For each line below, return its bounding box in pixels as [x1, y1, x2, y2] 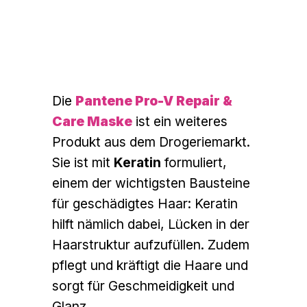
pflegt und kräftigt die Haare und [52, 257, 249, 274]
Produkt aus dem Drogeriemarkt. [52, 134, 251, 151]
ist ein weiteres [132, 113, 228, 130]
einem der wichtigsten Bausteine [52, 175, 251, 192]
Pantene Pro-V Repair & [75, 93, 233, 110]
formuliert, [161, 154, 228, 171]
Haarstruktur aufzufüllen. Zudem [52, 236, 250, 254]
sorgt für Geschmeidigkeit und [52, 278, 235, 295]
